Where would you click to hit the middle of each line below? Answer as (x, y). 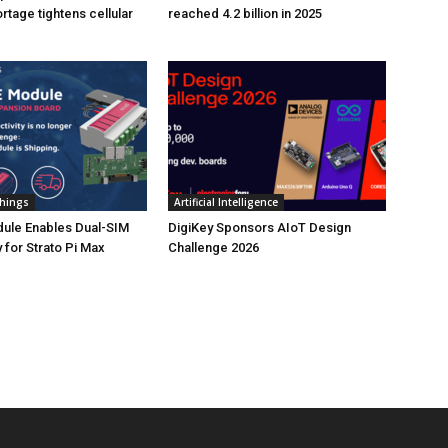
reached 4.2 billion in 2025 (245, 13)
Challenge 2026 (213, 247)
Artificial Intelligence (226, 202)
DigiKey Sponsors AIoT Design (259, 227)
